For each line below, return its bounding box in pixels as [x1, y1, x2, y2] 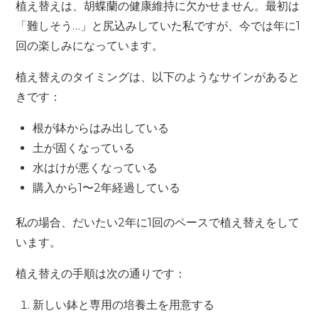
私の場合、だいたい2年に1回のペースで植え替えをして [16, 216, 300, 230]
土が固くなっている [33, 141, 136, 155]
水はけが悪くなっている [33, 161, 158, 175]
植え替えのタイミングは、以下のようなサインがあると [16, 70, 300, 84]
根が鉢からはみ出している [33, 121, 170, 136]
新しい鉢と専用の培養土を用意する [33, 298, 215, 312]
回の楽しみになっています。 [16, 39, 164, 53]
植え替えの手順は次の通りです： [16, 267, 187, 281]
